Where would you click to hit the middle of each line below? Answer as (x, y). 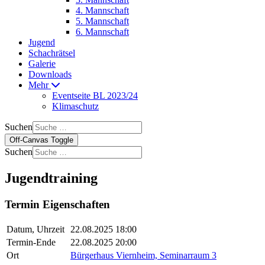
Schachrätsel (52, 53)
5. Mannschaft (102, 21)
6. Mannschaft (102, 32)
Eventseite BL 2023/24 (95, 96)
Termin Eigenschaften (57, 204)
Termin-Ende (31, 242)
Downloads (50, 74)
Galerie (42, 64)
